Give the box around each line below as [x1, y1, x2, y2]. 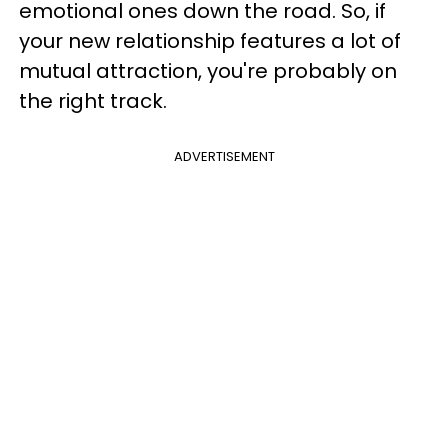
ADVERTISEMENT [173, 147, 275, 166]
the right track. [19, 87, 167, 115]
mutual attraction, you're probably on [19, 57, 397, 85]
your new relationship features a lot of [19, 27, 401, 55]
